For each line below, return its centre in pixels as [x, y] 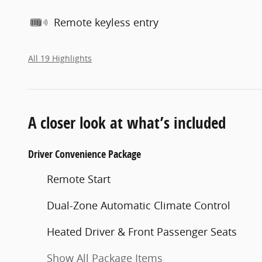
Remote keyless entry [106, 22]
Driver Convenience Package [85, 154]
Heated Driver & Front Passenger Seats [142, 231]
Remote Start [79, 179]
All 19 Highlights [60, 58]
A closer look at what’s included [127, 122]
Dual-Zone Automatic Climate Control [139, 205]
